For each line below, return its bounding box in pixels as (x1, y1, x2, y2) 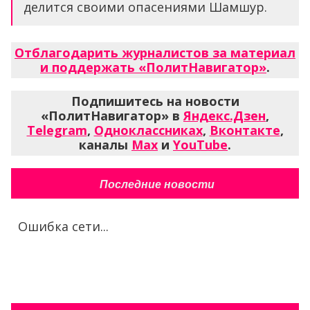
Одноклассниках (93, 121, 203, 138)
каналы (79, 136, 131, 153)
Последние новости (99, 178, 215, 190)
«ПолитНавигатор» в (41, 107, 183, 124)
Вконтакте (209, 121, 280, 138)
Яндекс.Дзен (183, 107, 266, 124)
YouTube (173, 136, 228, 153)
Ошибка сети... (18, 217, 109, 235)
